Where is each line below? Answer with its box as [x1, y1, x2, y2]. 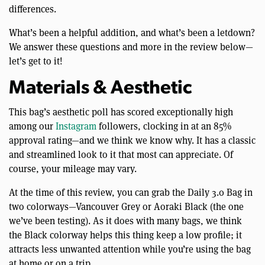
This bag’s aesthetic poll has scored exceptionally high [9, 105, 233, 118]
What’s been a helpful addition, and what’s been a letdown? [9, 25, 255, 38]
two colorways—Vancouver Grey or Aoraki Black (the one [9, 199, 244, 212]
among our [9, 119, 56, 132]
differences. [9, 2, 56, 15]
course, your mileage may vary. [9, 161, 137, 174]
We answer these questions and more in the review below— [9, 40, 253, 53]
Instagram [56, 119, 96, 132]
